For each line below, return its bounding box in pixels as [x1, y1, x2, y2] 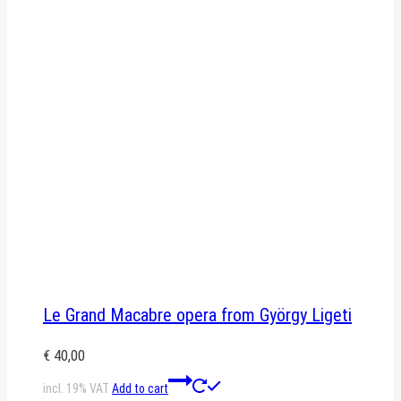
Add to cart [112, 380, 168, 396]
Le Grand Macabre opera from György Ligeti [43, 303, 352, 326]
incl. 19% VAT [43, 380, 109, 396]
